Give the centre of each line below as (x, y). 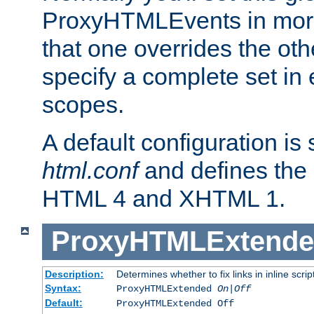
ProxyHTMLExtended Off (175, 303)
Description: (74, 274)
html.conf (90, 171)
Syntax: (63, 288)
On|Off (234, 288)
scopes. (83, 105)
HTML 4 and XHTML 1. (164, 199)
